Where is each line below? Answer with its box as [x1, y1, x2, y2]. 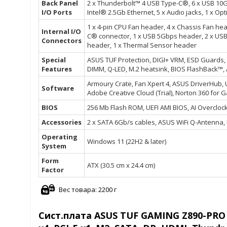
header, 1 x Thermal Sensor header [87, 41, 197, 50]
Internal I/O [42, 27, 81, 36]
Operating [42, 132, 78, 142]
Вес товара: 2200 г [59, 185, 117, 195]
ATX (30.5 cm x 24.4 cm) [87, 161, 155, 170]
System [42, 141, 66, 151]
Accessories [42, 118, 82, 127]
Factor [42, 165, 64, 175]
